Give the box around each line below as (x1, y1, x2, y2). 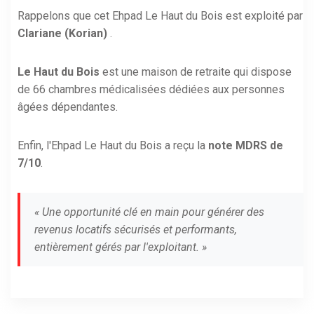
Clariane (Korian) (18, 27, 107, 41)
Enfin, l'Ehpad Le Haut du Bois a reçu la (18, 139, 208, 153)
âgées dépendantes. (18, 100, 118, 114)
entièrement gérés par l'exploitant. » (34, 240, 207, 254)
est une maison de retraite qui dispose (102, 65, 292, 79)
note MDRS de (208, 139, 283, 153)
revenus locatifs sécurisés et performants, (34, 223, 237, 237)
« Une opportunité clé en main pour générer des (34, 205, 264, 219)
